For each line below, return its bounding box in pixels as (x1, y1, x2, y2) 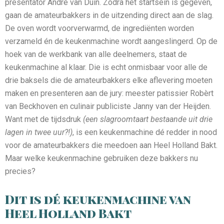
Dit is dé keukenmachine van (5, 191, 191, 207)
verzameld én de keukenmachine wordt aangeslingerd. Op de (5, 36, 217, 46)
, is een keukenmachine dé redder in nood (72, 127, 217, 137)
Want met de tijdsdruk (5, 114, 83, 124)
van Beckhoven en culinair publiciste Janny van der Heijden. (5, 101, 211, 111)
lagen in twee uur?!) (5, 127, 72, 137)
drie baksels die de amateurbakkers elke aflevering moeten (5, 75, 212, 85)
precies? (5, 166, 35, 176)
